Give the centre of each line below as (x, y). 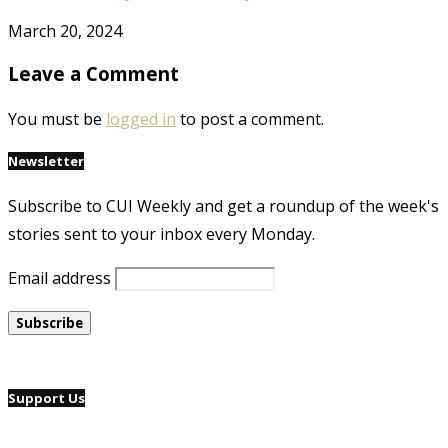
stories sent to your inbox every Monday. (161, 233)
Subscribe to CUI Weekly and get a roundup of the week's (223, 205)
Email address (59, 277)
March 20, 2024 (65, 31)
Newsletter (46, 160)
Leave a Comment (93, 73)
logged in (141, 118)
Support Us (46, 397)
